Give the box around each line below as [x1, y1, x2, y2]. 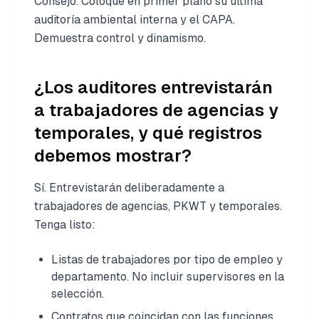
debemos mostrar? [34, 145, 192, 165]
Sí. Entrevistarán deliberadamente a [34, 180, 224, 194]
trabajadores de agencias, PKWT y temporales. [34, 199, 282, 213]
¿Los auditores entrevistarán [34, 77, 273, 97]
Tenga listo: [34, 217, 95, 231]
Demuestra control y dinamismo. [34, 31, 206, 45]
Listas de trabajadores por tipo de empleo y [51, 252, 283, 266]
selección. [51, 286, 104, 300]
